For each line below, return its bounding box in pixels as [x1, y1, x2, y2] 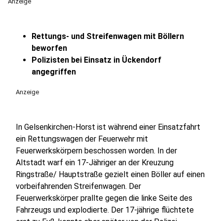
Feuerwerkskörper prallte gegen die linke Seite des [16, 193, 192, 203]
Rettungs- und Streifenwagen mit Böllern [32, 32, 184, 41]
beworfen [32, 43, 67, 53]
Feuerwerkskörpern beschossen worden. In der [16, 146, 177, 155]
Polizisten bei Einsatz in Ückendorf [32, 55, 161, 65]
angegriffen [32, 67, 76, 76]
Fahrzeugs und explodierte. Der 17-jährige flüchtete [16, 205, 194, 215]
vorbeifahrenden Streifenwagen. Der [16, 182, 141, 191]
